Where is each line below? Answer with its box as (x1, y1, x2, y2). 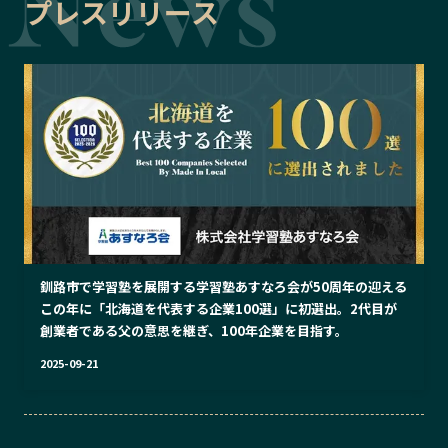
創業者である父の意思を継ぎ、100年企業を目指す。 (40, 321, 348, 341)
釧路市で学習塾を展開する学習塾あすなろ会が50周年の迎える (40, 277, 407, 297)
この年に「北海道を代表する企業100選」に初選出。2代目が (40, 299, 397, 319)
